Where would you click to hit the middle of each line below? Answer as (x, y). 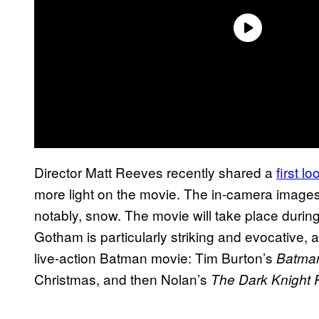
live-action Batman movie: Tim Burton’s (153, 257)
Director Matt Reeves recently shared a (155, 172)
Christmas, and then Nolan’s (122, 278)
